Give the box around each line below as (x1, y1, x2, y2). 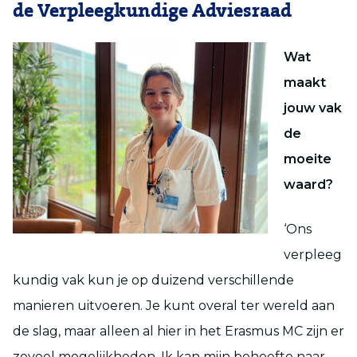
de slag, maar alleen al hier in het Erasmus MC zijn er (13, 323, 344, 339)
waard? (284, 176, 333, 192)
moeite (284, 151, 331, 167)
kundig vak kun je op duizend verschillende (13, 272, 294, 288)
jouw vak (284, 100, 342, 116)
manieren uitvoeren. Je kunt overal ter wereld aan (13, 297, 335, 313)
